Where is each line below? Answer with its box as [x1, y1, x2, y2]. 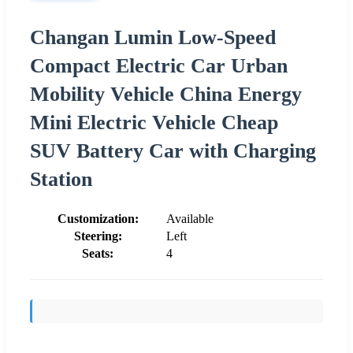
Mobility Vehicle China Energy [30, 82, 302, 106]
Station [30, 167, 92, 191]
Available [166, 211, 214, 225]
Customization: [57, 211, 139, 225]
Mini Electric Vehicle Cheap [30, 110, 278, 134]
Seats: [82, 246, 113, 260]
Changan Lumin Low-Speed [30, 25, 276, 49]
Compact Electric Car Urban [30, 54, 288, 77]
